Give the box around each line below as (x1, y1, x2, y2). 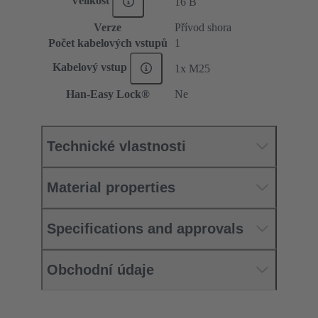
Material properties (47, 179, 175, 195)
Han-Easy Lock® (65, 87, 150, 100)
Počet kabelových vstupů (48, 36, 168, 49)
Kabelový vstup (53, 61, 131, 74)
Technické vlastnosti (47, 138, 186, 154)
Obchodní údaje (47, 261, 154, 278)
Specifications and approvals (47, 220, 243, 236)
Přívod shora (175, 21, 231, 33)
